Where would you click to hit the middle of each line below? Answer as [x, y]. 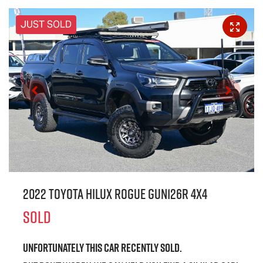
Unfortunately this [63, 248]
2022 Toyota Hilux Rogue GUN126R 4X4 [115, 194]
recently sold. [151, 248]
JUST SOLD [46, 25]
